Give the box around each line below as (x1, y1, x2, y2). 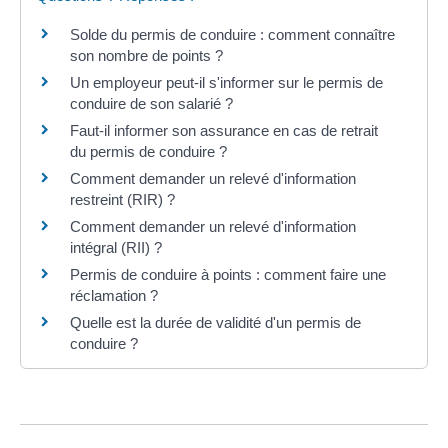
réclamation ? (70, 286, 158, 304)
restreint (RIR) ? (70, 190, 175, 208)
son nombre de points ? (70, 46, 223, 64)
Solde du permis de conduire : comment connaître (70, 25, 395, 43)
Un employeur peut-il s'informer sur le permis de (70, 73, 383, 91)
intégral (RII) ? (70, 238, 162, 256)
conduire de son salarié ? (70, 94, 233, 112)
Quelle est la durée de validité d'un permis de (70, 313, 361, 331)
